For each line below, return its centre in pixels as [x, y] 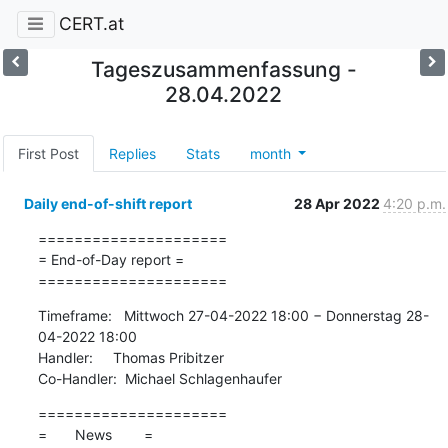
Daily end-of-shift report [107, 203]
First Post [48, 153]
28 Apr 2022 [338, 203]
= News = [95, 434]
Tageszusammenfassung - [223, 69]
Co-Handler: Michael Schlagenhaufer [159, 378]
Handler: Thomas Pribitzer [130, 357]
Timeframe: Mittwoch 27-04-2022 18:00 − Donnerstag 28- [233, 315]
